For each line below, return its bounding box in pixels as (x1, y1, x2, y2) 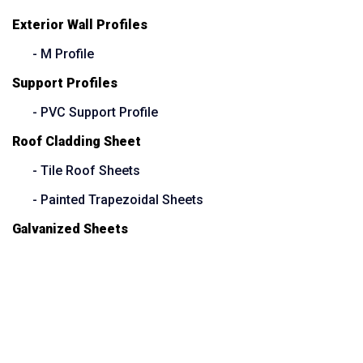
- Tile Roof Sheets (32, 163, 140, 179)
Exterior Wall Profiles (12, 17, 147, 33)
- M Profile (32, 46, 94, 62)
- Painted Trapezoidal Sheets (32, 192, 203, 208)
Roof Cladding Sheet (12, 134, 141, 150)
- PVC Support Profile (32, 105, 158, 121)
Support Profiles (12, 75, 117, 92)
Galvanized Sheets (12, 221, 128, 237)
